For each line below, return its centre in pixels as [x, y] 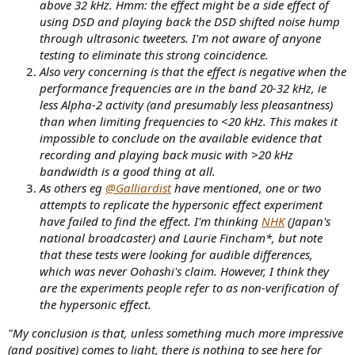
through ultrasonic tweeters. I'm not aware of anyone [180, 38]
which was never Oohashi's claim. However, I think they [184, 271]
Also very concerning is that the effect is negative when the [193, 71]
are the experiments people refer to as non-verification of [189, 287]
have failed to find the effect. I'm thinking [151, 221]
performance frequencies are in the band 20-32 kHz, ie [183, 88]
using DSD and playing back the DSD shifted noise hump [190, 21]
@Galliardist [138, 187]
